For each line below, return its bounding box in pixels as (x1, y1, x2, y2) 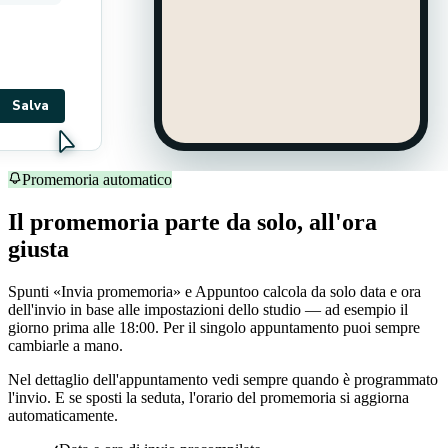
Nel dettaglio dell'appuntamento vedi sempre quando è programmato (8, 371, 438, 389)
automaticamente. (8, 407, 118, 425)
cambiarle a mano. (8, 337, 123, 355)
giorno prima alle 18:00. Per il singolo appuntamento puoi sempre (8, 319, 420, 337)
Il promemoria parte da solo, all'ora (8, 209, 377, 236)
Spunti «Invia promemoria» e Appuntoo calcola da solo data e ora (8, 283, 421, 301)
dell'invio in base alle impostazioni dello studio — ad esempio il (8, 301, 408, 319)
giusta (8, 236, 69, 263)
